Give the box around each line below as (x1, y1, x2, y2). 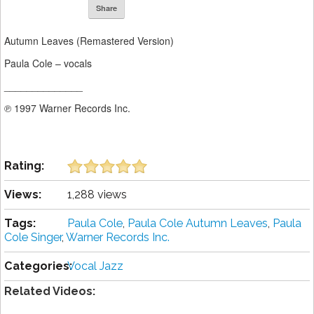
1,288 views (67, 188, 127, 202)
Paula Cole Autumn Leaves (128, 217, 268, 231)
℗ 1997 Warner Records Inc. (4, 101, 130, 116)
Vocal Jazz (67, 259, 123, 273)
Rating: (4, 159, 44, 173)
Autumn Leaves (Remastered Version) (4, 34, 174, 48)
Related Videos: (4, 285, 95, 299)
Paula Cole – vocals (4, 56, 92, 71)
